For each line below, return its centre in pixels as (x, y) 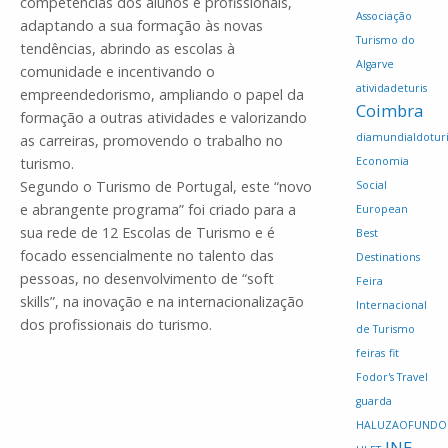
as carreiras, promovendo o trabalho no (151, 140)
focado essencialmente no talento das (147, 255)
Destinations (388, 257)
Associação (384, 16)
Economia (382, 161)
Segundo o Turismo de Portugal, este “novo (166, 186)
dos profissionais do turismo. (116, 324)
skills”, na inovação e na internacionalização (162, 301)
